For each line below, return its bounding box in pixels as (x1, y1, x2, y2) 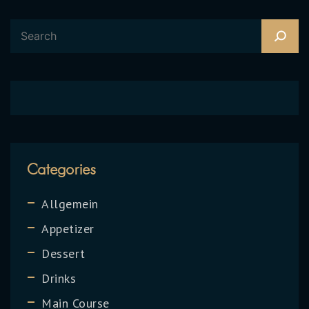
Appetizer (41, 220, 94, 237)
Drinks (41, 270, 76, 286)
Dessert (41, 245, 86, 261)
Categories (28, 159, 96, 178)
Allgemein (41, 195, 99, 212)
